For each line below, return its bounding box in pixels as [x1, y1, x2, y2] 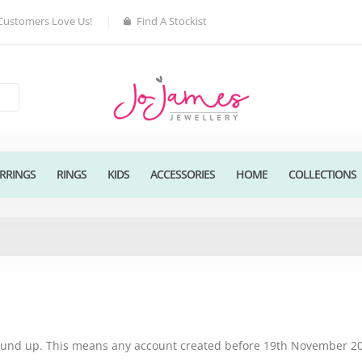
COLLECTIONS [288, 166, 356, 182]
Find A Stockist [137, 15, 207, 28]
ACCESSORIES [149, 166, 215, 182]
